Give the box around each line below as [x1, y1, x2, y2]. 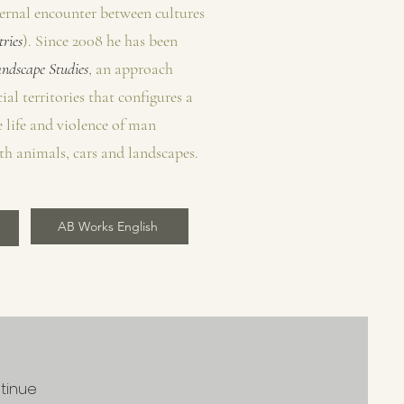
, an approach [88, 59, 173, 78]
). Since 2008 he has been [23, 31, 178, 50]
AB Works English [58, 218, 158, 234]
